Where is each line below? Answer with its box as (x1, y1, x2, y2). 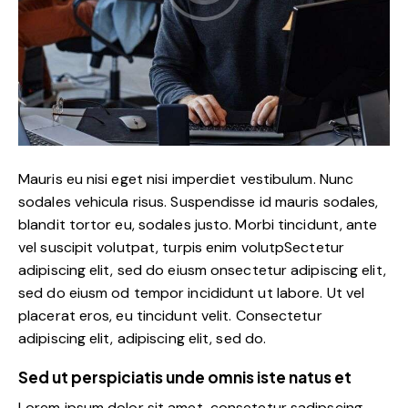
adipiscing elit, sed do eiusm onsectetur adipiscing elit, (18, 260, 386, 280)
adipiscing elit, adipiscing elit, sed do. (18, 329, 267, 349)
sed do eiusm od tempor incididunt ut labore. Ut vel (18, 283, 365, 303)
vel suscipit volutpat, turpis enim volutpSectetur (18, 238, 344, 258)
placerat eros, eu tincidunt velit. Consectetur (18, 306, 322, 326)
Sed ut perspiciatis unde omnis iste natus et (18, 367, 352, 388)
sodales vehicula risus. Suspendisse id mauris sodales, (18, 192, 379, 212)
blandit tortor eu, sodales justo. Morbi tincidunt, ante (18, 215, 378, 235)
